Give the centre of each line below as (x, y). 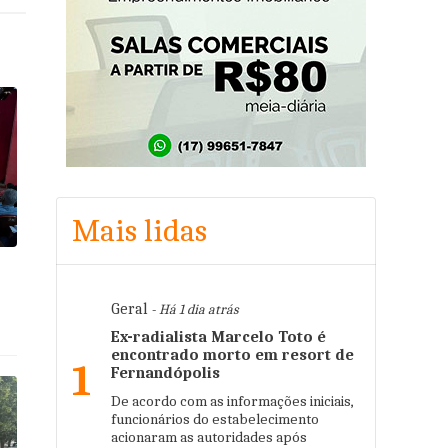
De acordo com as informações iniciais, (232, 401)
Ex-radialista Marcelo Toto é (218, 337)
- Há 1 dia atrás (193, 309)
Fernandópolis (165, 373)
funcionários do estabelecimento (215, 419)
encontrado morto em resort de (232, 355)
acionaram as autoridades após (209, 437)
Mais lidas (139, 230)
